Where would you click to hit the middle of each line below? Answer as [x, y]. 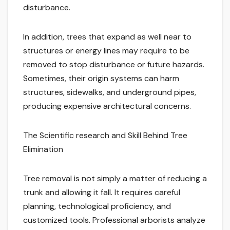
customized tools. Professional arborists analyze [114, 220]
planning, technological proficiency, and [97, 206]
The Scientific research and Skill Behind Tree [105, 136]
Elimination [43, 149]
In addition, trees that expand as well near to [107, 37]
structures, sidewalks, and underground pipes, [110, 92]
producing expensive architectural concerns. [107, 106]
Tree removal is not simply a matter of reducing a [115, 179]
